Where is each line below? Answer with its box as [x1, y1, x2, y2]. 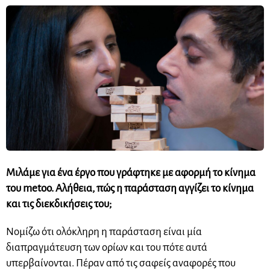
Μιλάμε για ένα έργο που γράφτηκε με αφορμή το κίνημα [6, 166, 256, 178]
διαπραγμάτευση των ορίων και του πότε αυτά [6, 241, 207, 253]
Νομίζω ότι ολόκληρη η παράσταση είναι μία [6, 225, 202, 237]
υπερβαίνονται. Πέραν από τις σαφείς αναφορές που [6, 257, 236, 269]
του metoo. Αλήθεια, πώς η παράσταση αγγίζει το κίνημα [6, 182, 254, 194]
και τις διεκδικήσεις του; [6, 198, 111, 210]
